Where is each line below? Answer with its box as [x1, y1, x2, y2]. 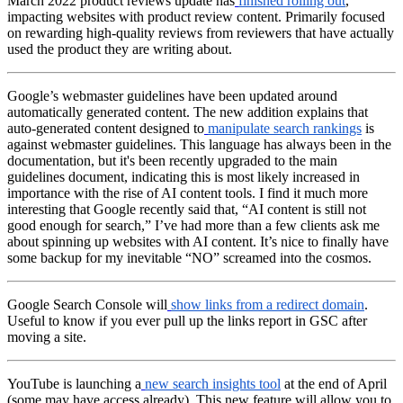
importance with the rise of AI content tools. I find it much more [7, 184, 368, 201]
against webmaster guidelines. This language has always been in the [7, 136, 391, 152]
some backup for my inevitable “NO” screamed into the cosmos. [7, 249, 372, 265]
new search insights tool [145, 375, 281, 391]
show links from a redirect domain [171, 296, 364, 312]
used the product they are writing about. [7, 40, 236, 57]
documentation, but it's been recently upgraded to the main [7, 152, 337, 168]
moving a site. [7, 328, 90, 345]
